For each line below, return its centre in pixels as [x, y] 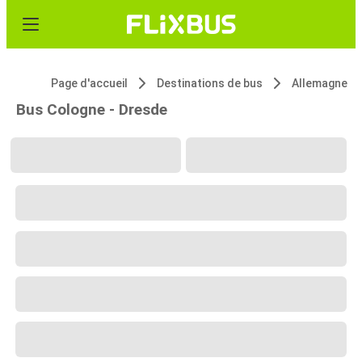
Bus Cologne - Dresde [92, 109]
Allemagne [320, 83]
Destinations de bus [210, 83]
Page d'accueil [89, 83]
